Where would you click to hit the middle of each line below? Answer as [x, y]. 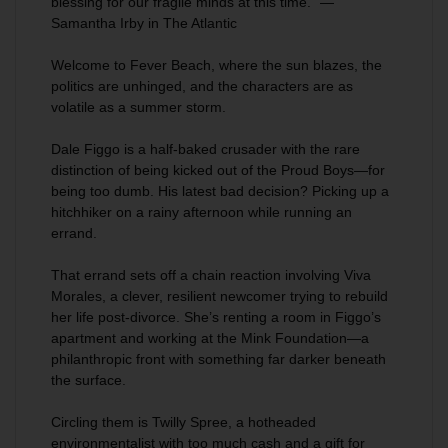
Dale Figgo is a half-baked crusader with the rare [205, 149]
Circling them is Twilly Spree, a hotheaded [183, 422]
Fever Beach [170, 65]
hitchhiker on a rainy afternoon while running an [201, 212]
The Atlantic [200, 23]
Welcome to [90, 65]
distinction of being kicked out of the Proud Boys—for [218, 170]
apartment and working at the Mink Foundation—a [210, 338]
